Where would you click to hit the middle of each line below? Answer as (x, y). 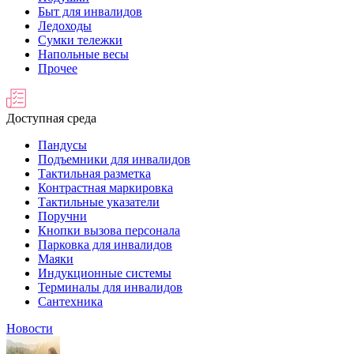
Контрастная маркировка (105, 188)
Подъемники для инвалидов (114, 159)
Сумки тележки (80, 40)
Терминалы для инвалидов (110, 287)
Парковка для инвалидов (105, 245)
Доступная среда (51, 118)
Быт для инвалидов (90, 11)
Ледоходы (65, 26)
